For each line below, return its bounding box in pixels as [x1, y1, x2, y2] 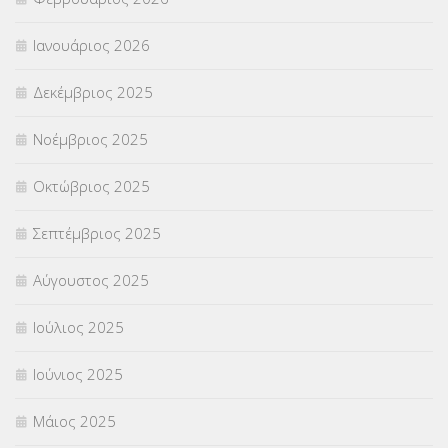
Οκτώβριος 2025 [33, 176, 150, 197]
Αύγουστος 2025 [33, 270, 149, 291]
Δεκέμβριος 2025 [33, 82, 153, 103]
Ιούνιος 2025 [33, 364, 123, 385]
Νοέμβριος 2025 [33, 129, 148, 150]
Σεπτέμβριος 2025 [33, 223, 161, 244]
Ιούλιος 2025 [33, 317, 124, 338]
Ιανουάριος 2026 [33, 35, 150, 56]
